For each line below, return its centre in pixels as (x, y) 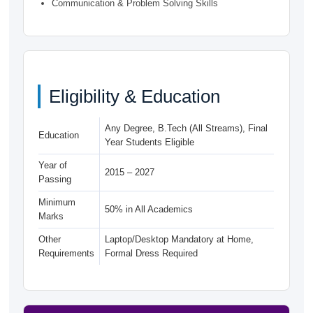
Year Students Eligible (149, 142)
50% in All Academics (148, 209)
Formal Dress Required (151, 253)
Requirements (67, 253)
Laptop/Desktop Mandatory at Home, (179, 239)
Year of (53, 165)
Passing (55, 179)
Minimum (57, 202)
